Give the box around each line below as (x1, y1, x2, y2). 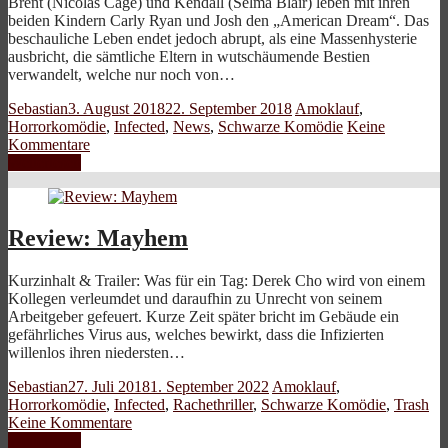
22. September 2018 (165, 99, 292, 117)
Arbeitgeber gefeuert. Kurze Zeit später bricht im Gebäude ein (8, 308, 399, 326)
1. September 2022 (150, 378, 269, 396)
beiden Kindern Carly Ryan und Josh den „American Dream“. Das (8, 11, 429, 29)
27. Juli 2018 (68, 378, 150, 396)
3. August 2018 (68, 99, 165, 117)
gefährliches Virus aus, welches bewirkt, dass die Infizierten (8, 326, 384, 344)
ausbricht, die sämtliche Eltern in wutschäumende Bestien (8, 47, 370, 65)
